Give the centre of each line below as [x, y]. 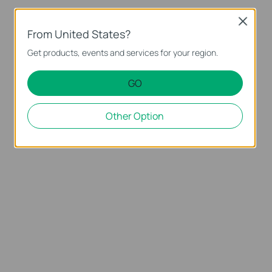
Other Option [135, 116]
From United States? [79, 34]
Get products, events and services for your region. [123, 52]
